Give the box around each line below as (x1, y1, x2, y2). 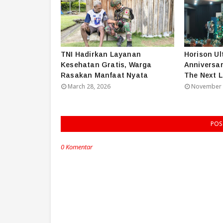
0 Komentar (61, 142, 93, 151)
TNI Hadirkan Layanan (61, 50, 141, 58)
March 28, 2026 (68, 82, 111, 91)
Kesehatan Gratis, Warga (61, 60, 152, 69)
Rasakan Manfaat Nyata (61, 71, 148, 79)
